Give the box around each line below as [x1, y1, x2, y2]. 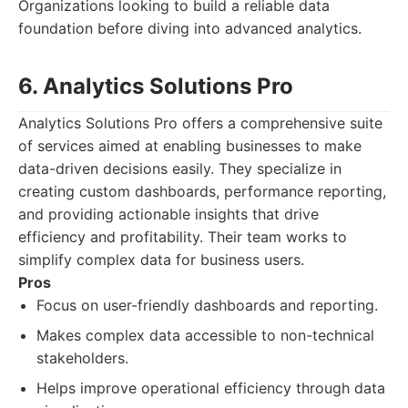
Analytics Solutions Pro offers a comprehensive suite [18, 114, 382, 132]
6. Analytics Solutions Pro [18, 73, 293, 99]
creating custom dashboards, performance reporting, [18, 182, 386, 200]
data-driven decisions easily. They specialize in [18, 159, 342, 178]
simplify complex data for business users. [18, 250, 304, 269]
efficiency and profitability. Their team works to [18, 228, 347, 246]
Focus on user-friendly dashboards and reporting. [36, 296, 378, 314]
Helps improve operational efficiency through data [36, 379, 385, 397]
